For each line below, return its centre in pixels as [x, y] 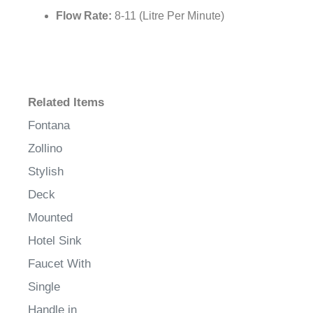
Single [44, 287]
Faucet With [59, 264]
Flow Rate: [85, 16]
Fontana [49, 126]
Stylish [46, 172]
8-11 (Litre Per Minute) [169, 16]
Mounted [50, 218]
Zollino [45, 149]
